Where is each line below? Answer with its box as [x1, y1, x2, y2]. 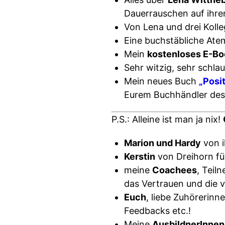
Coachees [152, 165, 197, 175]
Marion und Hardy [124, 138, 201, 148]
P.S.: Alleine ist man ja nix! [111, 114, 223, 125]
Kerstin [124, 151, 155, 162]
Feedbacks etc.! [124, 205, 191, 216]
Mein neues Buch [124, 76, 199, 86]
